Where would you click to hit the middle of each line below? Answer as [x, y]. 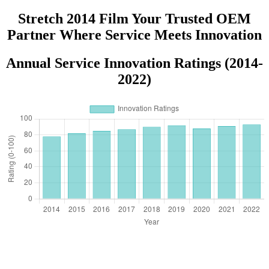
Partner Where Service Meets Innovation [134, 35]
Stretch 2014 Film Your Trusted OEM [134, 19]
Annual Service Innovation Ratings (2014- [134, 63]
